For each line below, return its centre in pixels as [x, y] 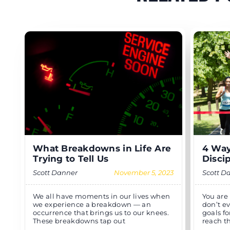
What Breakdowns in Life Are [102, 149]
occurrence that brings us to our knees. [101, 213]
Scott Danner [55, 173]
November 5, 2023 [144, 173]
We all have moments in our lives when [101, 197]
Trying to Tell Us [71, 159]
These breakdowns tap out [79, 221]
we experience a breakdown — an [92, 205]
